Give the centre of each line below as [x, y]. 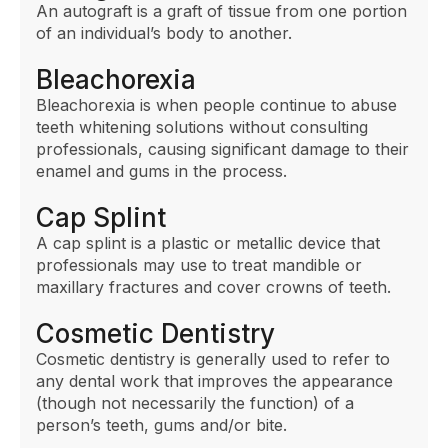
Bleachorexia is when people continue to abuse [216, 105]
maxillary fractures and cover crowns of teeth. [213, 287]
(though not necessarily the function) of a [195, 403]
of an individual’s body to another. [164, 33]
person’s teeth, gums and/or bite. [161, 425]
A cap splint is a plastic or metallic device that [208, 243]
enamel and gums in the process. [161, 171]
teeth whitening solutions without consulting [202, 127]
